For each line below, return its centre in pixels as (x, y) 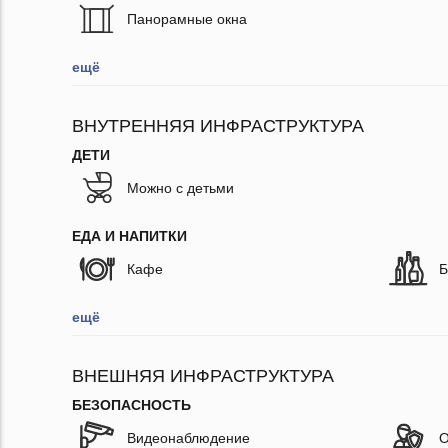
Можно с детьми (180, 188)
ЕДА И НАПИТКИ (129, 236)
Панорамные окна (187, 19)
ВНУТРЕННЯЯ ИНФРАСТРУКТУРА (218, 126)
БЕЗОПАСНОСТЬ (131, 405)
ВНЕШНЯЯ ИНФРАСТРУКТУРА (203, 376)
